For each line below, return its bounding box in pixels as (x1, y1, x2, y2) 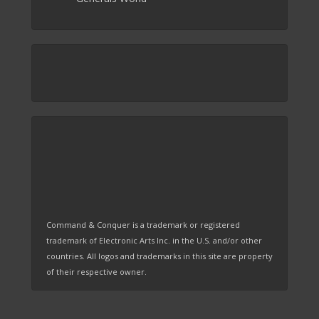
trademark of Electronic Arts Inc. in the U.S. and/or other (46, 234, 262, 246)
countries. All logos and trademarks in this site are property (46, 250, 273, 261)
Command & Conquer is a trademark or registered (46, 219, 240, 230)
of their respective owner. (46, 266, 147, 277)
